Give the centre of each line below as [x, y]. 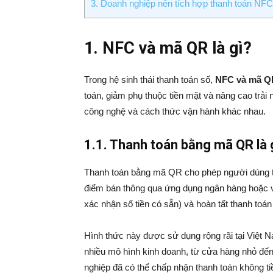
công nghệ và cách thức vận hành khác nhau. [175, 111]
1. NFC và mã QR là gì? [168, 48]
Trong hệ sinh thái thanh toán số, [150, 80]
